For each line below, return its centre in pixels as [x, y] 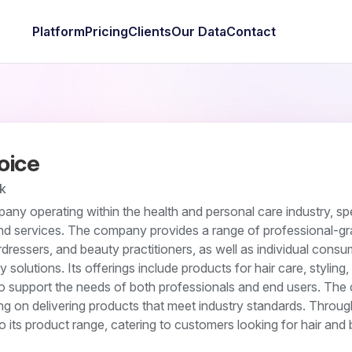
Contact [251, 31]
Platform [58, 31]
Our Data [198, 31]
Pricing [106, 31]
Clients [149, 31]
